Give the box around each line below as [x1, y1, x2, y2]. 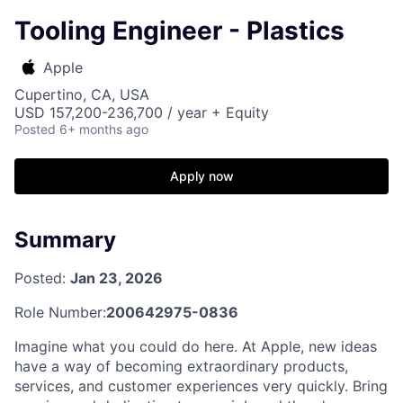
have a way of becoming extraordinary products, [14, 356, 348, 375]
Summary [14, 227, 116, 253]
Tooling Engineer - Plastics [14, 15, 345, 46]
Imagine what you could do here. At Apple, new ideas [14, 336, 377, 355]
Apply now [169, 168, 234, 184]
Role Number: [14, 302, 106, 321]
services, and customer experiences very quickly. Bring [14, 376, 388, 395]
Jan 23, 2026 [70, 268, 163, 287]
